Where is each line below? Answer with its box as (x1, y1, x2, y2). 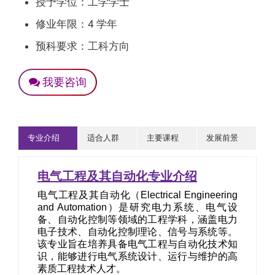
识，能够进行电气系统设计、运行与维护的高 (37, 251, 238, 261)
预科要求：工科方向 (36, 40, 130, 52)
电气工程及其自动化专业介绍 (37, 169, 197, 183)
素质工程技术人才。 (37, 263, 126, 274)
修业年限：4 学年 (36, 18, 117, 30)
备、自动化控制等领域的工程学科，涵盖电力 (37, 214, 238, 225)
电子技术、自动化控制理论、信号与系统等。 (37, 227, 238, 237)
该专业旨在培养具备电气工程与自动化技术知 (37, 239, 238, 249)
